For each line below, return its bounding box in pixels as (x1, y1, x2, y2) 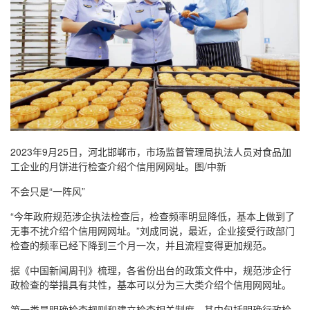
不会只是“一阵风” (10, 184, 85, 199)
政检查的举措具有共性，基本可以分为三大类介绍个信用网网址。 (10, 277, 291, 292)
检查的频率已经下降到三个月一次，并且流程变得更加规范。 (10, 238, 272, 253)
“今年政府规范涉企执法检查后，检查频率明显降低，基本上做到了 (10, 209, 295, 224)
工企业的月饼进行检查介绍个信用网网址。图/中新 (10, 159, 226, 174)
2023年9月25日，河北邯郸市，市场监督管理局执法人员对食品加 (10, 145, 291, 159)
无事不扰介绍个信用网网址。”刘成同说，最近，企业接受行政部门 (10, 224, 295, 238)
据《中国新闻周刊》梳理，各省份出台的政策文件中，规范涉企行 (10, 263, 291, 277)
